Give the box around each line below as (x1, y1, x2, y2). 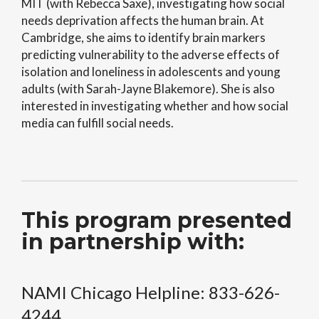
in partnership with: (21, 229, 244, 255)
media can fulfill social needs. (21, 115, 174, 130)
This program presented (21, 207, 292, 234)
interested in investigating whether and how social (21, 98, 288, 113)
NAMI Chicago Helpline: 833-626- (21, 282, 280, 303)
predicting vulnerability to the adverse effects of (21, 47, 280, 62)
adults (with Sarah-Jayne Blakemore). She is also (21, 81, 275, 96)
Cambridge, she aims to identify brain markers (21, 30, 266, 45)
